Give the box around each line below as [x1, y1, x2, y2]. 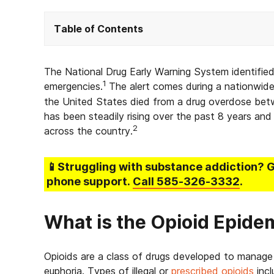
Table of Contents [54, 23, 143, 35]
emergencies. [44, 80, 103, 92]
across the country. [44, 125, 133, 137]
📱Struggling [46, 160, 119, 173]
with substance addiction [119, 160, 257, 173]
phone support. [46, 175, 133, 188]
